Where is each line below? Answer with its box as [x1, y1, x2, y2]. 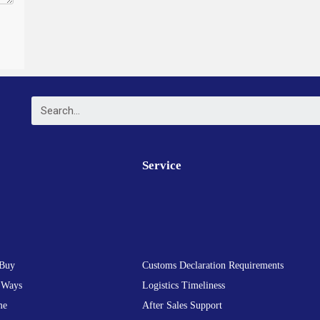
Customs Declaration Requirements [142, 260, 284, 271]
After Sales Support [142, 300, 223, 311]
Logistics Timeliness [142, 280, 226, 291]
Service [142, 159, 182, 172]
